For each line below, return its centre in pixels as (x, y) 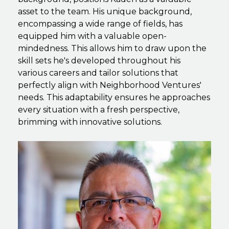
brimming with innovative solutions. (90, 122)
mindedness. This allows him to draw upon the (112, 48)
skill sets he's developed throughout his (99, 60)
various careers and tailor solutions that (98, 73)
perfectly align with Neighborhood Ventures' (110, 85)
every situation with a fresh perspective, (99, 109)
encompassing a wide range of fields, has (100, 24)
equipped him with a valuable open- (92, 36)
